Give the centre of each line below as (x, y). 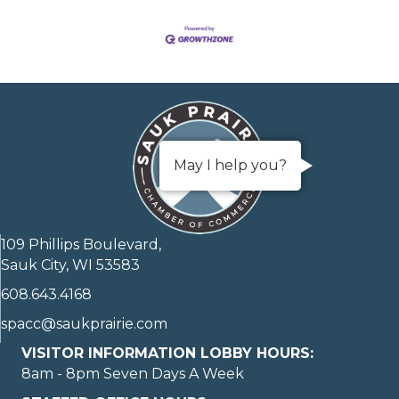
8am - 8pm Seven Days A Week (133, 374)
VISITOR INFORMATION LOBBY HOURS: (167, 354)
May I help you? (230, 165)
